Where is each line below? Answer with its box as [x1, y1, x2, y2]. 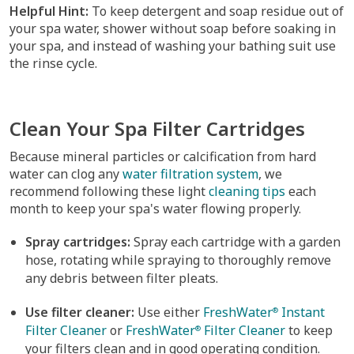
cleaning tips [209, 183, 285, 200]
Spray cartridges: [25, 233, 130, 250]
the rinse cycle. [9, 55, 97, 72]
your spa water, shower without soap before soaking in [9, 20, 336, 37]
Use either [134, 303, 203, 321]
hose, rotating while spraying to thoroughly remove [25, 251, 331, 269]
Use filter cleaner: [25, 303, 134, 321]
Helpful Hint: [9, 2, 88, 20]
